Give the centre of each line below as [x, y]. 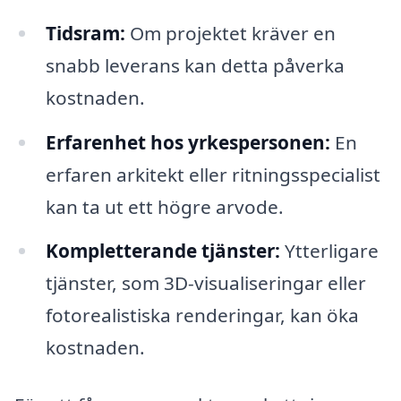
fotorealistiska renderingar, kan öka [202, 316]
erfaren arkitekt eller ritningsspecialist [213, 174]
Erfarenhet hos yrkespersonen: [188, 142]
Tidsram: [85, 33]
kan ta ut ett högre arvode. [164, 206]
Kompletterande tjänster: [162, 251]
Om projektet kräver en [230, 33]
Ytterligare [329, 251]
